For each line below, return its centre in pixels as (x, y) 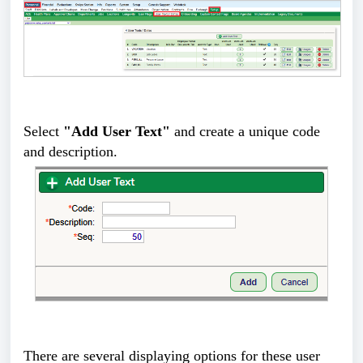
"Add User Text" (117, 131)
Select (43, 131)
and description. (70, 151)
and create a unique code (245, 131)
